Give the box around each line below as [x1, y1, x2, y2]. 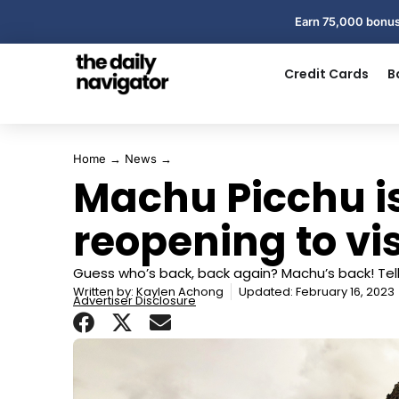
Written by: [73, 283, 134, 300]
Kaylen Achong [134, 283, 224, 300]
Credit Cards [283, 65, 369, 83]
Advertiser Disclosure [73, 292, 196, 309]
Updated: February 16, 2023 [239, 283, 395, 300]
